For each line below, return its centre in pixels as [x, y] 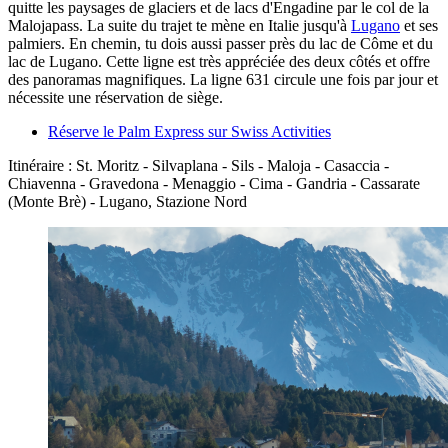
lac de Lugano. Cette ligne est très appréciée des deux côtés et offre [219, 62]
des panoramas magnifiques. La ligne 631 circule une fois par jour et [223, 80]
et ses [419, 26]
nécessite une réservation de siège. [115, 98]
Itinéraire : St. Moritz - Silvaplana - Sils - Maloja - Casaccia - [198, 166]
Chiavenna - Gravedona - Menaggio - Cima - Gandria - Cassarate [214, 184]
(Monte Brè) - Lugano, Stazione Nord [127, 202]
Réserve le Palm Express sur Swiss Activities [189, 132]
